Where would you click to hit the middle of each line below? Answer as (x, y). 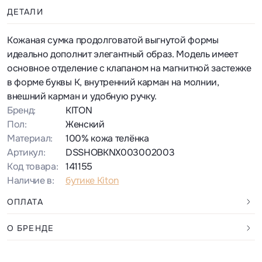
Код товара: (33, 166)
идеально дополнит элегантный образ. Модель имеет (123, 54)
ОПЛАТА (25, 201)
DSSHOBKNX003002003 (120, 152)
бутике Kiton (92, 180)
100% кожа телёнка (107, 138)
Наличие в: (31, 180)
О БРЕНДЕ (30, 228)
